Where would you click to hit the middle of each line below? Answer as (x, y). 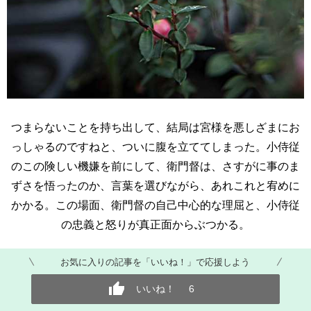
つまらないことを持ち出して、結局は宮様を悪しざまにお (155, 127)
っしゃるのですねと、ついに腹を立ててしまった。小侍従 (155, 146)
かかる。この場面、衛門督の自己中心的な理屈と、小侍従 (155, 205)
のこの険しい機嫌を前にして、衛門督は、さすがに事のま (155, 166)
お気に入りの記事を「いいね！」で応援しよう (155, 261)
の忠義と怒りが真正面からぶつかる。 (155, 224)
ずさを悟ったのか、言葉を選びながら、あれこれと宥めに (155, 185)
